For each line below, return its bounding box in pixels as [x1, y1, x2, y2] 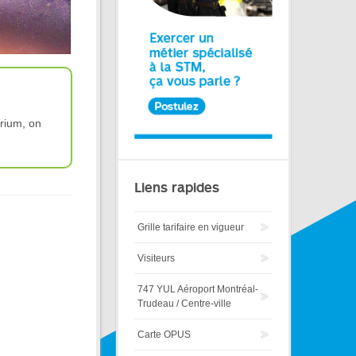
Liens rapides [134, 180, 219, 196]
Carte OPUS [137, 329, 191, 341]
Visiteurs [137, 253, 175, 265]
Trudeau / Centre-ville [137, 298, 231, 310]
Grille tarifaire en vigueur [137, 222, 244, 234]
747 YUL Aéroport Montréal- [137, 284, 258, 296]
